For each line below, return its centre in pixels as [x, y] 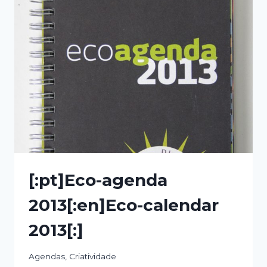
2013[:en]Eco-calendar [124, 205]
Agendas [47, 257]
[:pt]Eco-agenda [98, 180]
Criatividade [93, 257]
